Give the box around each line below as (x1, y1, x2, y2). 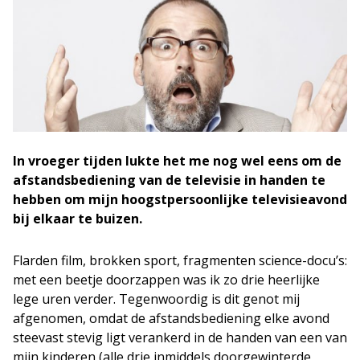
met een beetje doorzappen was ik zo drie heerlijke (13, 271, 320, 288)
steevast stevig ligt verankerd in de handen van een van (13, 329, 347, 346)
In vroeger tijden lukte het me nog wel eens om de (13, 152, 342, 170)
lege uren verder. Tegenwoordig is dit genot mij (13, 290, 300, 308)
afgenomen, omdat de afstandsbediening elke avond (13, 309, 329, 327)
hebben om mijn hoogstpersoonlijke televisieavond (13, 190, 347, 208)
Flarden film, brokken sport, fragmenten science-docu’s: (13, 252, 347, 269)
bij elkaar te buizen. (13, 210, 142, 227)
